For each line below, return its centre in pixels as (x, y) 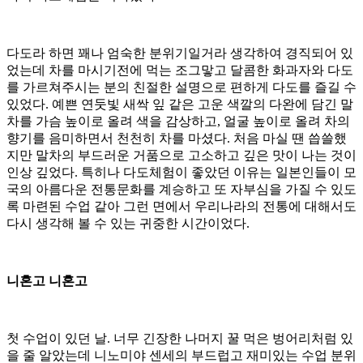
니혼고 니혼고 (47, 280)
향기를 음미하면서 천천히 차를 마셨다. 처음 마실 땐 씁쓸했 (177, 138)
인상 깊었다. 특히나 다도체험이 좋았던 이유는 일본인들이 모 (181, 172)
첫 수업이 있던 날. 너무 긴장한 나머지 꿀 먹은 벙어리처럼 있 (180, 338)
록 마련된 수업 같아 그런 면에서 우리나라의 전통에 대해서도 (181, 206)
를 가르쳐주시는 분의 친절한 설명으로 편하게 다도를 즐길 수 (181, 87)
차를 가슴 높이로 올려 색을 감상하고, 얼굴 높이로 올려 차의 (178, 121)
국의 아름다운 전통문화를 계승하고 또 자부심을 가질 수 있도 (181, 189)
